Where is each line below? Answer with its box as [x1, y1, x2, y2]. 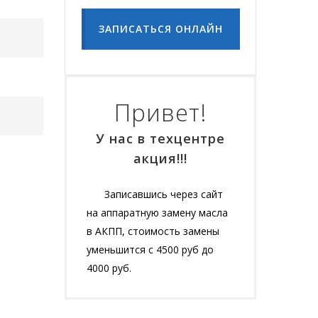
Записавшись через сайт [104, 187, 223, 201]
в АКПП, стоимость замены [87, 224, 219, 238]
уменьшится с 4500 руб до [87, 242, 214, 256]
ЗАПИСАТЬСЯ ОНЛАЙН [98, 21, 223, 35]
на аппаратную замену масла [87, 205, 228, 219]
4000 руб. [87, 261, 131, 275]
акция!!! [133, 149, 187, 167]
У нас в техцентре [96, 129, 225, 147]
